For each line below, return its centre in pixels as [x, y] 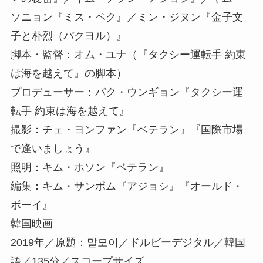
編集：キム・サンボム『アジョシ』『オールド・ [127, 186]
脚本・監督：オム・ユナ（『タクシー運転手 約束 [128, 54]
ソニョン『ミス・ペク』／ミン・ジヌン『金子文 [127, 17]
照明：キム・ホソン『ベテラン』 [90, 167]
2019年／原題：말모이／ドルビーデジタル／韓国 [128, 242]
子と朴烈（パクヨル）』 [68, 36]
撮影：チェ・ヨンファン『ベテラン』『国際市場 [127, 129]
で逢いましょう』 [53, 148]
